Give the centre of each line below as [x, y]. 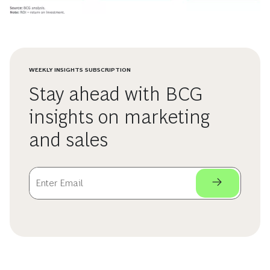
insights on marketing [119, 117]
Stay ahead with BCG [116, 94]
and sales [68, 140]
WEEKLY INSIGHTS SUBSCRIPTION [80, 69]
